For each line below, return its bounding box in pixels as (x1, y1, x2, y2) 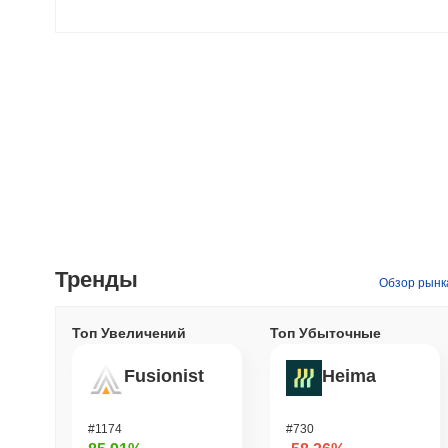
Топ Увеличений (72, 324, 186, 341)
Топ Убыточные (270, 324, 381, 341)
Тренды (55, 266, 138, 292)
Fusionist (124, 366, 204, 387)
